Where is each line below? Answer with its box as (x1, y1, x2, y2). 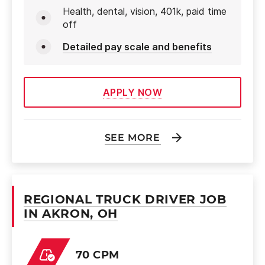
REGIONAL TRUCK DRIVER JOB (24, 192, 227, 206)
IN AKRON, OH (24, 206, 118, 221)
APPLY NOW (102, 86, 163, 98)
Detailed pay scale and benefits (63, 41, 212, 53)
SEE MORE (104, 132, 161, 143)
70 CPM (76, 248, 119, 261)
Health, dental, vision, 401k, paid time (63, 5, 227, 17)
